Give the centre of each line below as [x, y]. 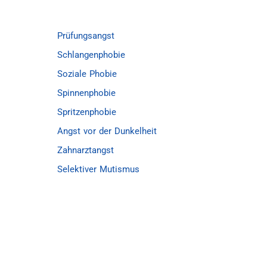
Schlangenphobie [91, 55]
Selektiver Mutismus [98, 169]
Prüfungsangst [86, 36]
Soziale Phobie [87, 74]
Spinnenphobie [86, 93]
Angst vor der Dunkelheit [107, 131]
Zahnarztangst [86, 150]
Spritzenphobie [87, 112]
